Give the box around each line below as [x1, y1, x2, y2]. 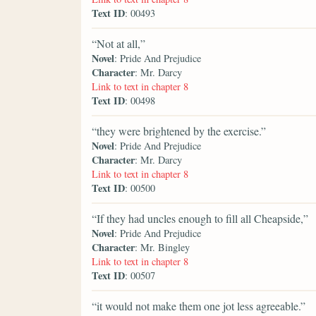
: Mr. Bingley [135, 241, 190, 255]
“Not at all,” [92, 36, 145, 51]
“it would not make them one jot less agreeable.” [92, 298, 305, 314]
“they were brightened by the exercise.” [92, 123, 266, 139]
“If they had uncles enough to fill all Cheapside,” [92, 211, 308, 226]
